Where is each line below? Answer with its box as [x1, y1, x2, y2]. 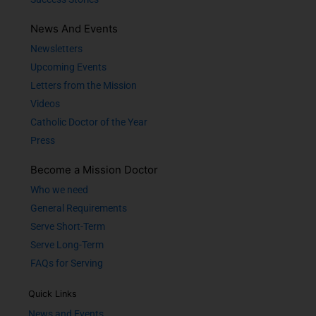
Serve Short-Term [30, 221, 105, 232]
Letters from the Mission [30, 80, 137, 91]
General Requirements [30, 202, 127, 214]
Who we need [30, 184, 88, 195]
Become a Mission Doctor [30, 163, 158, 176]
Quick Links [28, 288, 77, 299]
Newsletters [30, 43, 83, 54]
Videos [30, 98, 60, 109]
